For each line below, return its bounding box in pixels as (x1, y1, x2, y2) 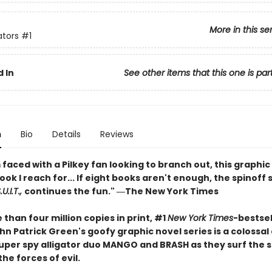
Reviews (100, 128, 134, 140)
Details (52, 128, 81, 140)
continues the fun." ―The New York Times (24, 185, 219, 197)
